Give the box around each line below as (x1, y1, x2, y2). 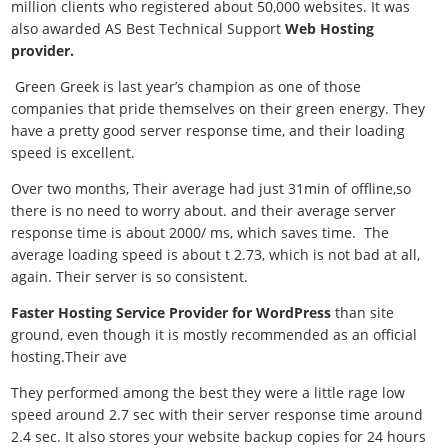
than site (335, 303, 395, 322)
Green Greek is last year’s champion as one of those (11, 77, 362, 96)
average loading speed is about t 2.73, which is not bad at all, (11, 245, 421, 264)
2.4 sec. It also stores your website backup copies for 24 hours (11, 427, 427, 446)
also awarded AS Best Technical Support (11, 19, 286, 38)
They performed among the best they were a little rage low (11, 383, 406, 402)
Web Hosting (285, 19, 375, 38)
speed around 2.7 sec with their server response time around (11, 405, 424, 424)
